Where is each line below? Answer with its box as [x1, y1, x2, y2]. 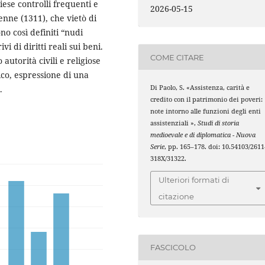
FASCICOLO [150, 243, 196, 253]
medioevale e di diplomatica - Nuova [150, 131, 256, 140]
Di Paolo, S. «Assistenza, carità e [150, 83, 250, 92]
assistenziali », [150, 119, 198, 128]
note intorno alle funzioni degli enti [150, 107, 261, 116]
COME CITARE [150, 52, 205, 62]
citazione [159, 191, 195, 201]
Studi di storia [198, 119, 240, 128]
